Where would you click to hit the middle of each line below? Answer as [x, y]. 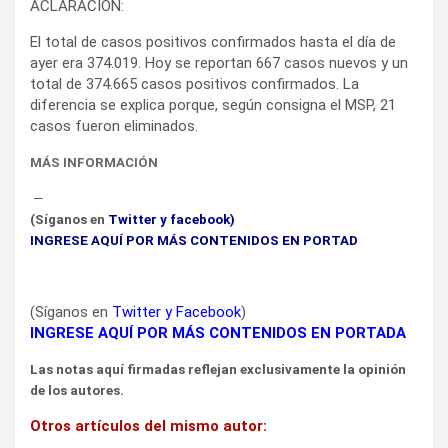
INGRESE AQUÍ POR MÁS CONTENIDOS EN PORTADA [218, 332]
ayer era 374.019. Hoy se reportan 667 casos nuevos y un [219, 62]
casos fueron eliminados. [114, 125]
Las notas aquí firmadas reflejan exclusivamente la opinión [218, 369]
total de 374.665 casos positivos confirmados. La [194, 83]
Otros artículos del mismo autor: [148, 425]
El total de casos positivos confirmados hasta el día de [213, 41]
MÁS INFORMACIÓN [94, 162]
